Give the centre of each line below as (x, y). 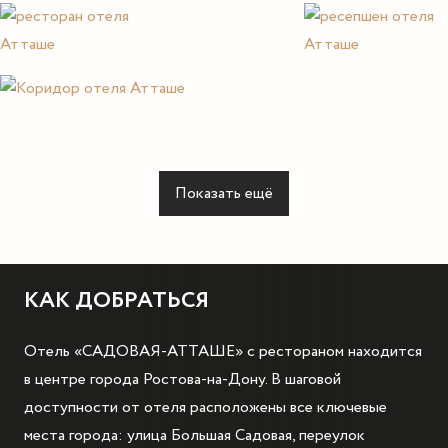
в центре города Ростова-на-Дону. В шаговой (182, 379)
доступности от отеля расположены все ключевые (205, 407)
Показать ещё (224, 194)
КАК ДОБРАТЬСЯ (116, 300)
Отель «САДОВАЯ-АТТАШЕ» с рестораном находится (223, 351)
